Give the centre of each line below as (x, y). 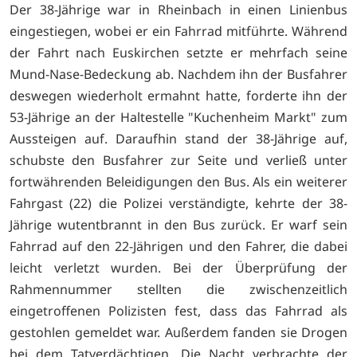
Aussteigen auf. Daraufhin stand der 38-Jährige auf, (178, 139)
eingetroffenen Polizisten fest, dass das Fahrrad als (178, 311)
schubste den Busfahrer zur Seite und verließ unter (178, 161)
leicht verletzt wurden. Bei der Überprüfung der (178, 268)
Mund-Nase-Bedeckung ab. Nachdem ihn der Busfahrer (178, 75)
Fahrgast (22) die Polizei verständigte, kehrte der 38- (178, 204)
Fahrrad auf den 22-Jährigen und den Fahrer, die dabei (178, 247)
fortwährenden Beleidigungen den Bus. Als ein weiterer (178, 182)
